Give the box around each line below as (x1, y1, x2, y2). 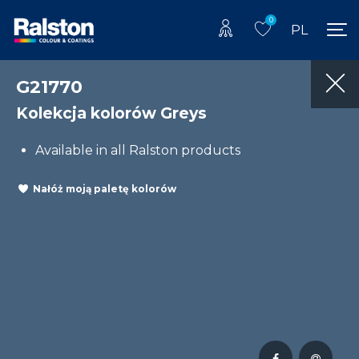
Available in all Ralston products (35, 142, 240, 158)
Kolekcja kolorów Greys (16, 103, 207, 123)
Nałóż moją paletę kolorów (33, 183, 176, 196)
